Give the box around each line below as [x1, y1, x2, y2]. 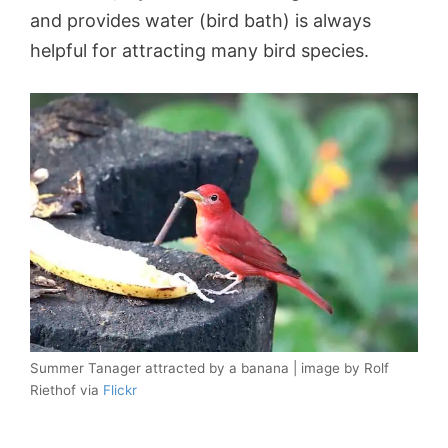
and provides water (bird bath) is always [30, 10, 371, 32]
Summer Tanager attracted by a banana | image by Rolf [30, 359, 389, 376]
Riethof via [30, 381, 103, 398]
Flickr [103, 381, 137, 398]
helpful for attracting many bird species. [30, 40, 374, 62]
